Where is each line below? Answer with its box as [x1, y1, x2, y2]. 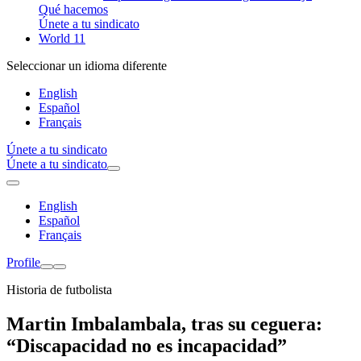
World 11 [39, 31, 85, 45]
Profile [6, 255, 40, 269]
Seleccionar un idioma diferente [6, 59, 167, 73]
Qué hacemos [39, 2, 108, 16]
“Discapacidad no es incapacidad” [6, 334, 287, 356]
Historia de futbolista [6, 283, 112, 297]
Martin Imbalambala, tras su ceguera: [6, 313, 322, 334]
